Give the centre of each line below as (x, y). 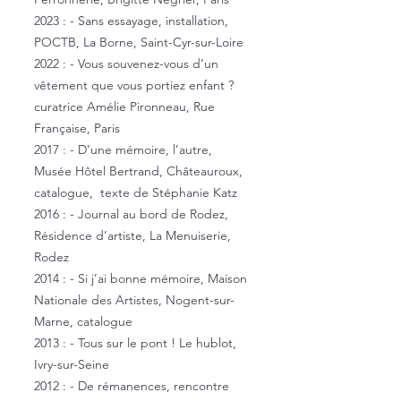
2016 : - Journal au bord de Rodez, (131, 214)
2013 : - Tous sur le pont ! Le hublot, (135, 343)
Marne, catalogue (83, 321)
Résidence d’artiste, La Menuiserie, (132, 235)
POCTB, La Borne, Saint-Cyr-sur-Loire (139, 42)
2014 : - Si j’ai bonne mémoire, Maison (141, 278)
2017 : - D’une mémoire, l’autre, (123, 149)
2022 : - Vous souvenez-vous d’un (126, 64)
